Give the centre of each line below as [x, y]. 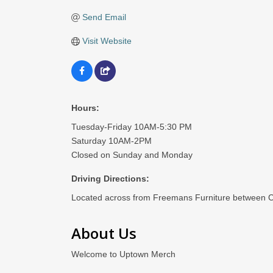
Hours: [85, 108]
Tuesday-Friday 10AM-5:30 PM [132, 127]
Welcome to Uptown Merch [123, 254]
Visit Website [107, 41]
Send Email [104, 17]
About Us [104, 233]
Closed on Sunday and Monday [132, 155]
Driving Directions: [110, 179]
